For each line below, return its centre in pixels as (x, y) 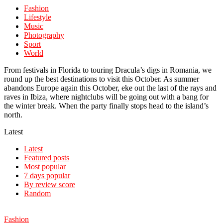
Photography (44, 35)
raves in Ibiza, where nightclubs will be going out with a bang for (106, 97)
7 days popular (47, 176)
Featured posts (47, 158)
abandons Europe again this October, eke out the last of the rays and (110, 88)
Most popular (45, 167)
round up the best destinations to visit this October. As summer (102, 79)
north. (13, 115)
